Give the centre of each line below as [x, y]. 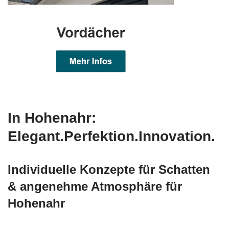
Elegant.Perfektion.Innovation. [111, 136]
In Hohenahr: [52, 118]
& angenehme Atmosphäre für [95, 187]
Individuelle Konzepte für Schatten [109, 170]
